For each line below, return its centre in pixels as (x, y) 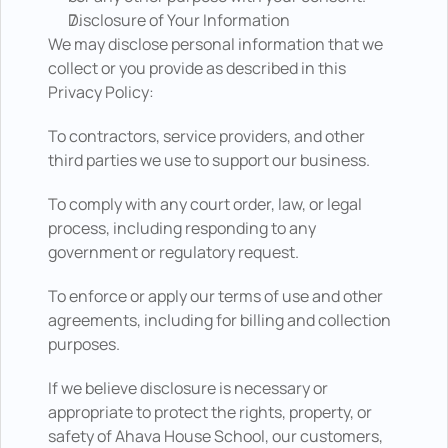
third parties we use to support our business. (210, 160)
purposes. (87, 344)
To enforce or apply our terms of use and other (215, 296)
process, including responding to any (182, 228)
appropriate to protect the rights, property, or (210, 412)
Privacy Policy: (102, 92)
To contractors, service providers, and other (206, 136)
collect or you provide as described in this (197, 68)
